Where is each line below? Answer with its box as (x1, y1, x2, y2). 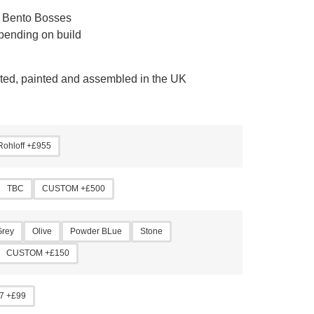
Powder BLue (70, 226, 122, 236)
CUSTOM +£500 (42, 183, 105, 193)
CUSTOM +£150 (6, 247, 69, 258)
